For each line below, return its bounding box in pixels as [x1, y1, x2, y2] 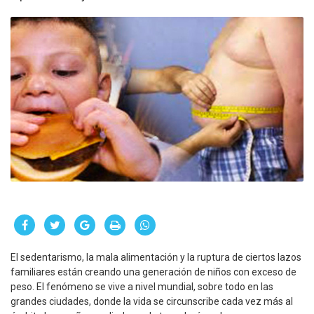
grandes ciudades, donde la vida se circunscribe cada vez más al [11, 296, 293, 308]
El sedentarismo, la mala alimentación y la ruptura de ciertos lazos [11, 252, 301, 264]
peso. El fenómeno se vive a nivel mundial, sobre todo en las [11, 281, 273, 293]
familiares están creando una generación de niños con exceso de [11, 266, 296, 278]
